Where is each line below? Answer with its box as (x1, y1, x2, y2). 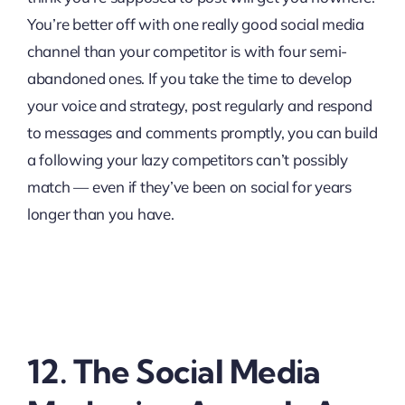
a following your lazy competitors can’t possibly (26, 149, 348, 169)
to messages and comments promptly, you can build (26, 122, 378, 142)
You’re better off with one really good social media (26, 14, 364, 33)
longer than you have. (26, 203, 174, 223)
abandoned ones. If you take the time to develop (26, 68, 352, 88)
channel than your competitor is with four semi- (26, 41, 347, 61)
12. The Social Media (26, 350, 321, 391)
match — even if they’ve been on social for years (26, 176, 352, 196)
